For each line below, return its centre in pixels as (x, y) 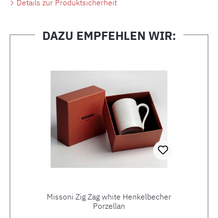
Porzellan (109, 206)
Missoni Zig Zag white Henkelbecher (109, 196)
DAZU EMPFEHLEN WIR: (109, 35)
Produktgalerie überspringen (79, 52)
